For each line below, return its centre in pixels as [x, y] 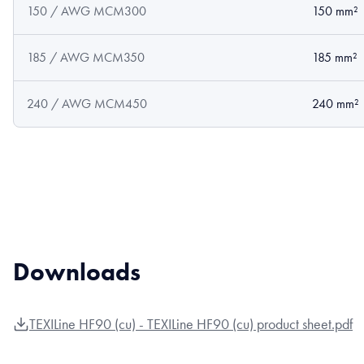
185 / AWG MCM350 [86, 57]
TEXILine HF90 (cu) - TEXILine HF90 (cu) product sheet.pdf [191, 324]
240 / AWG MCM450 [87, 104]
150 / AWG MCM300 [87, 11]
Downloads [77, 272]
